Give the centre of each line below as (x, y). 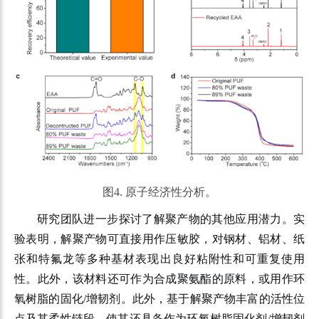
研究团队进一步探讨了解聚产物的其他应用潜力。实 (171, 219)
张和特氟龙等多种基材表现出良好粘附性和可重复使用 (159, 259)
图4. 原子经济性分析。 (159, 192)
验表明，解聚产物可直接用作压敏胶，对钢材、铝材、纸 (159, 239)
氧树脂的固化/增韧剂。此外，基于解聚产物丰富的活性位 (159, 299)
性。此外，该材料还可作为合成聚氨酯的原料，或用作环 (159, 279)
